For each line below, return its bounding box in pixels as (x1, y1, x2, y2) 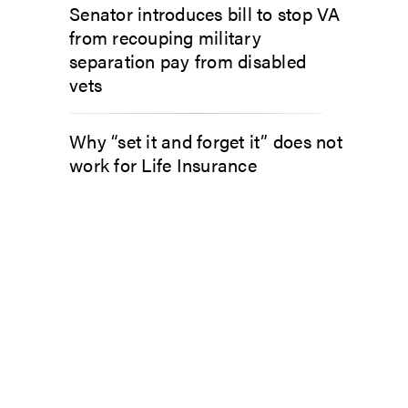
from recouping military (69, 24, 261, 50)
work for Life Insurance (69, 151, 257, 178)
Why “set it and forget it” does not (69, 127, 342, 154)
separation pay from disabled (69, 47, 306, 74)
